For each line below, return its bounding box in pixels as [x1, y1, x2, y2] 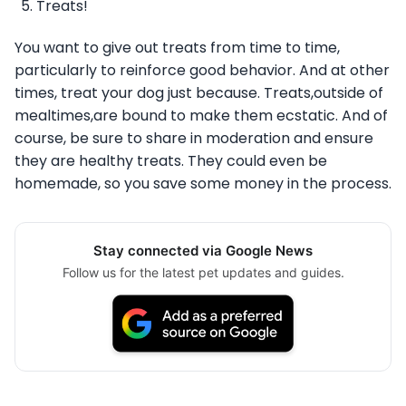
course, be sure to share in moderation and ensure [14, 128, 373, 150]
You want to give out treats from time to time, [14, 37, 340, 59]
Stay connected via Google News [93, 242, 313, 260]
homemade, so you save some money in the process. [14, 173, 391, 195]
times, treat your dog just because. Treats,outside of [14, 82, 383, 104]
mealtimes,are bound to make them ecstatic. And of [14, 105, 388, 127]
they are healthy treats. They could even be [14, 150, 327, 172]
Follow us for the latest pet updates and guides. [62, 265, 344, 281]
